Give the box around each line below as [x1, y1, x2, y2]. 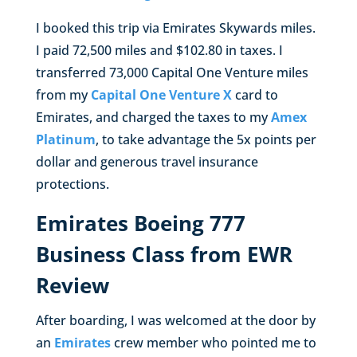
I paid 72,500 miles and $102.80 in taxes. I [35, 41, 283, 59]
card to [231, 85, 278, 104]
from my [35, 85, 91, 104]
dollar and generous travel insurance [35, 152, 258, 171]
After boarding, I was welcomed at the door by [35, 311, 316, 329]
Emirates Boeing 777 [35, 208, 245, 237]
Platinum [35, 130, 96, 148]
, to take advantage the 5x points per [95, 130, 316, 148]
